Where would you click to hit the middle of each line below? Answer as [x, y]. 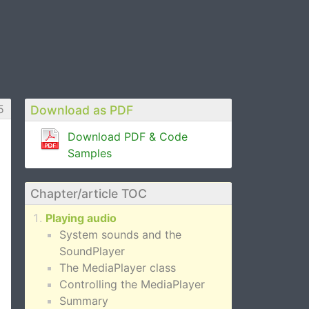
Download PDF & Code [128, 137]
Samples [90, 153]
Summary [84, 301]
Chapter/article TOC [89, 193]
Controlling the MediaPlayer [132, 284]
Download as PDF [82, 110]
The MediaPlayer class [118, 268]
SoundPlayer [92, 251]
